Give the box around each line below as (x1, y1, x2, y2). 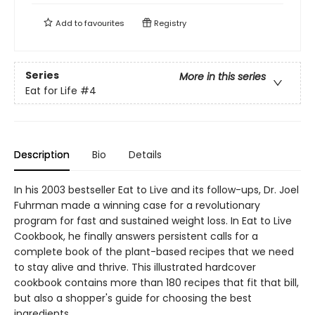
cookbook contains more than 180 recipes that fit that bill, (14, 276, 299, 290)
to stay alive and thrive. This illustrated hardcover (14, 260, 256, 275)
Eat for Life (25, 83, 77, 98)
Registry (152, 18, 186, 30)
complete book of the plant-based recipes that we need (14, 245, 294, 259)
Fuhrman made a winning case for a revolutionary (14, 198, 260, 213)
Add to (53, 18, 84, 30)
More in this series (179, 69, 266, 84)
